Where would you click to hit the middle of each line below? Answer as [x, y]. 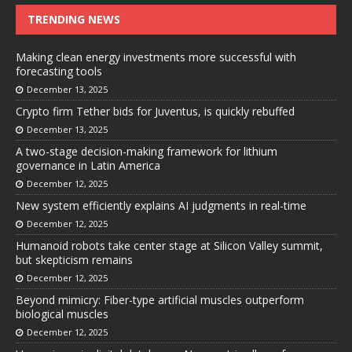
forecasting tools [59, 71]
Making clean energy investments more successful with [156, 57]
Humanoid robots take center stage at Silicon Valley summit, [169, 246]
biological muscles [62, 314]
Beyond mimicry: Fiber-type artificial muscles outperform [160, 300]
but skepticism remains [74, 260]
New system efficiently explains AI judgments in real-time [161, 206]
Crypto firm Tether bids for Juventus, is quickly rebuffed [155, 112]
